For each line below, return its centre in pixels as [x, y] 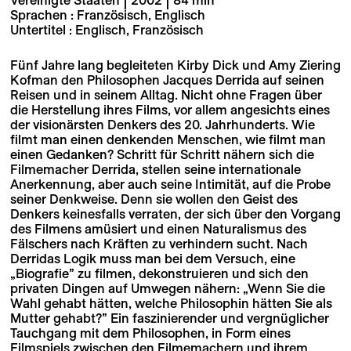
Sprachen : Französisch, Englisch [107, 15]
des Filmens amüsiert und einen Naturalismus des [158, 228]
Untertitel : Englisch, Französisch [107, 30]
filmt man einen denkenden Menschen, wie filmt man [168, 139]
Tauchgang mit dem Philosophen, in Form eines [150, 333]
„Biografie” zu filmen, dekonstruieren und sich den [159, 273]
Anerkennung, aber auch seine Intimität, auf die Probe [170, 184]
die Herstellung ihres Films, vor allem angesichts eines [170, 109]
